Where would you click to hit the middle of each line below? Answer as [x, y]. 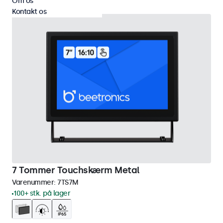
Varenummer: [35, 182]
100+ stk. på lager [42, 193]
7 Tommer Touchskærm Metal [76, 170]
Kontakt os [29, 12]
